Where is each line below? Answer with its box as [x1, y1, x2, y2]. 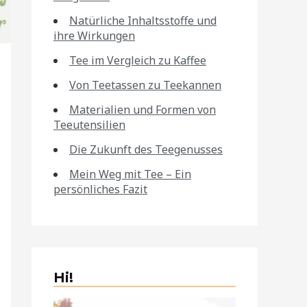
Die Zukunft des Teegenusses [69, 142, 223, 157]
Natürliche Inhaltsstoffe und [69, 13, 217, 28]
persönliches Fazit [53, 182, 147, 197]
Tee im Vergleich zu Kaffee [69, 53, 206, 68]
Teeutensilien [53, 117, 125, 132]
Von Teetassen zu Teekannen [69, 77, 221, 93]
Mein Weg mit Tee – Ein [69, 167, 191, 182]
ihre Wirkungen [53, 28, 135, 43]
